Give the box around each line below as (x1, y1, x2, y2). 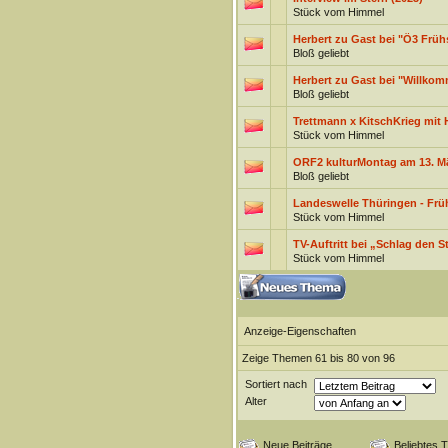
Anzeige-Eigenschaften (243, 325, 356, 337)
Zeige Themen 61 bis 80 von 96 (241, 352, 395, 364)
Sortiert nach (244, 378, 307, 390)
